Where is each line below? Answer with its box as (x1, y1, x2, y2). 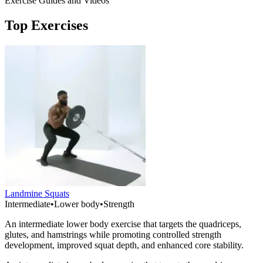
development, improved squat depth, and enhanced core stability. (5, 240, 244, 251)
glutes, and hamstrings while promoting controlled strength (5, 230, 221, 240)
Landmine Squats (5, 188, 69, 199)
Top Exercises (5, 18, 88, 33)
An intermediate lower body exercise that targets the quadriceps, (5, 219, 241, 230)
